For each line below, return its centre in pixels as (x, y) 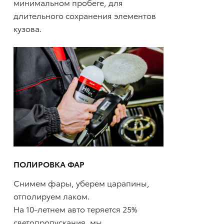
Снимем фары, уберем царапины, (81, 182)
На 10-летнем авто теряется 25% (75, 208)
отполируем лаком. (52, 195)
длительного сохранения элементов (85, 15)
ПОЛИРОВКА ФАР (49, 164)
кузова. (28, 28)
